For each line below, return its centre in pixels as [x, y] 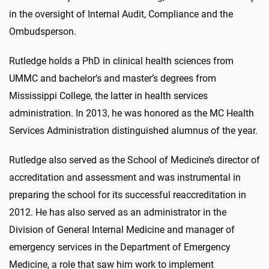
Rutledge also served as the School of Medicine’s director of [134, 160]
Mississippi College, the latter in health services [108, 96]
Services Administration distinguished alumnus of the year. [133, 131]
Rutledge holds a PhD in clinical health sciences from [121, 61]
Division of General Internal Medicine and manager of [122, 230]
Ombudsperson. [43, 32]
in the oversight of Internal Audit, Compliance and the [121, 14]
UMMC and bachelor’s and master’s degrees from [113, 78]
